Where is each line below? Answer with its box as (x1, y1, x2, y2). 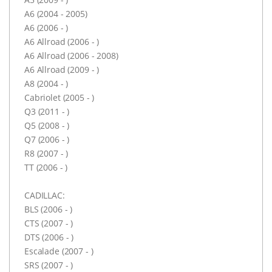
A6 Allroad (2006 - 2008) (24, 49, 118, 61)
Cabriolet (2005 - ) (24, 91, 95, 103)
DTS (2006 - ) (24, 231, 74, 243)
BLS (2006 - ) (24, 203, 73, 215)
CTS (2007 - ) (24, 217, 73, 229)
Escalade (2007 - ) (24, 245, 93, 257)
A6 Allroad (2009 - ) (24, 63, 100, 75)
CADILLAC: (24, 189, 65, 201)
